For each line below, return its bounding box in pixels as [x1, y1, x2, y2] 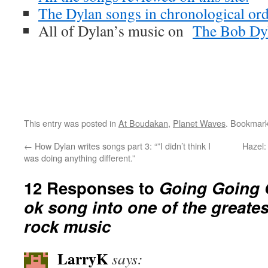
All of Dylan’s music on [38, 20, 193, 41]
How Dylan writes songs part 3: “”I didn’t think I [32, 139, 211, 152]
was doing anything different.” [24, 151, 135, 164]
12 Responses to [24, 176, 159, 199]
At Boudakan [118, 117, 168, 129]
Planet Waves [173, 117, 226, 129]
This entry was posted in [24, 117, 118, 129]
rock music [24, 214, 111, 237]
